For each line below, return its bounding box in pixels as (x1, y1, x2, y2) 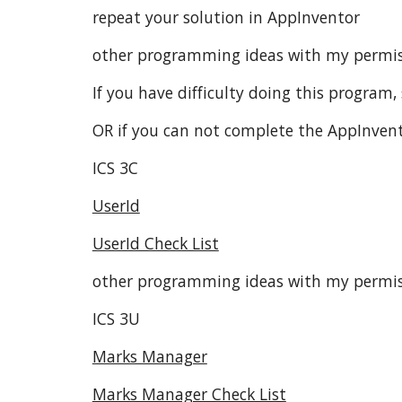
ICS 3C (92, 157, 138, 179)
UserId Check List (92, 232, 219, 254)
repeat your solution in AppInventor (92, 6, 360, 28)
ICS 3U (92, 308, 140, 329)
